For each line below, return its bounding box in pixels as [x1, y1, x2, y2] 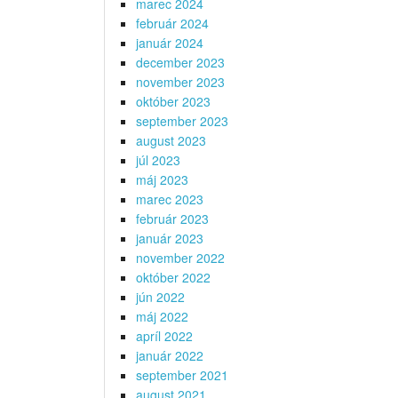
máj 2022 [136, 307, 188, 326]
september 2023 [136, 112, 228, 131]
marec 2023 [136, 190, 203, 209]
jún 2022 [136, 288, 185, 306]
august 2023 [136, 131, 206, 150]
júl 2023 [136, 151, 180, 170]
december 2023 [136, 53, 225, 72]
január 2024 [136, 34, 203, 52]
